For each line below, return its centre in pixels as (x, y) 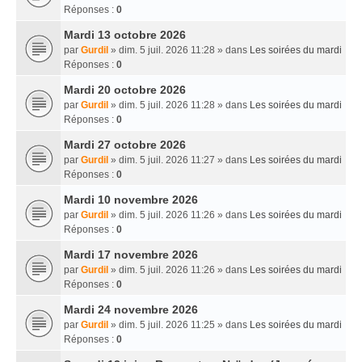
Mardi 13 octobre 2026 (125, 35)
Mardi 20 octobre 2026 (125, 90)
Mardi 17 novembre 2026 (131, 255)
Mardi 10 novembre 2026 (131, 200)
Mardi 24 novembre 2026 (131, 309)
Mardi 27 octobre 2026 (125, 145)
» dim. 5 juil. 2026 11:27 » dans (179, 160)
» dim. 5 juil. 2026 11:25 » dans (179, 325)
